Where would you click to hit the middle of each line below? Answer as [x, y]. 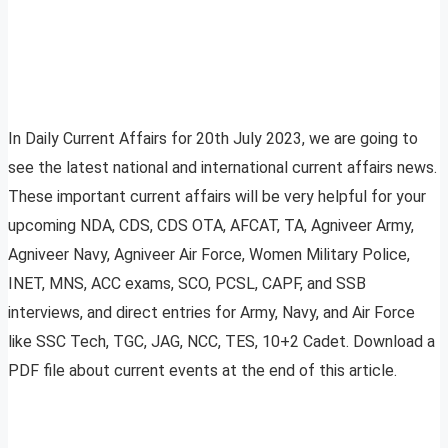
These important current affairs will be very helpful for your [217, 197]
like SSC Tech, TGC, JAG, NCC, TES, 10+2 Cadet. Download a [221, 342]
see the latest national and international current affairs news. [222, 168]
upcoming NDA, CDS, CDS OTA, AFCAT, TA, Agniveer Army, [211, 226]
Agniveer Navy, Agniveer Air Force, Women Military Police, [209, 255]
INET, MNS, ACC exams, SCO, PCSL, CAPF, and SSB [187, 284]
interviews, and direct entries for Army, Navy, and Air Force [211, 313]
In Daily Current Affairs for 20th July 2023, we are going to [213, 139]
